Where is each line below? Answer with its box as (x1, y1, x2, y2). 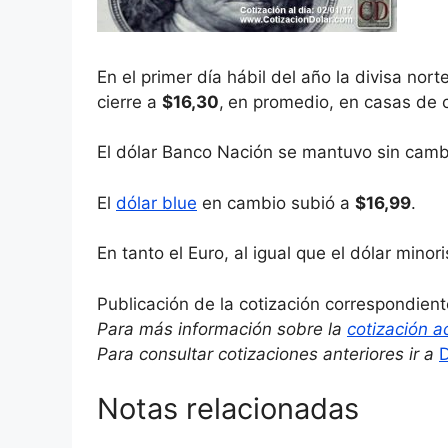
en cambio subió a (197, 192, 355, 213)
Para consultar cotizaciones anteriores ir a (97, 343, 434, 364)
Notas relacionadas (97, 391, 359, 427)
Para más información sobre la (97, 318, 347, 339)
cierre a (97, 91, 162, 112)
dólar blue (116, 192, 197, 213)
